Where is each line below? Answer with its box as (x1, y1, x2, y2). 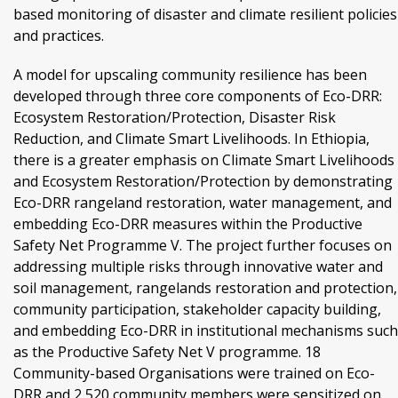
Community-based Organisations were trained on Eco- (13, 363, 375, 384)
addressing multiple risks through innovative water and (13, 257, 383, 277)
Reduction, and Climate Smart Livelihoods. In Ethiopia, (13, 129, 370, 149)
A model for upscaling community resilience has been (13, 65, 367, 85)
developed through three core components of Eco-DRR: (13, 86, 382, 107)
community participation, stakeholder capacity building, (13, 299, 381, 320)
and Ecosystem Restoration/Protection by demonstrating (13, 171, 393, 192)
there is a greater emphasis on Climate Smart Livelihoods (13, 150, 394, 171)
